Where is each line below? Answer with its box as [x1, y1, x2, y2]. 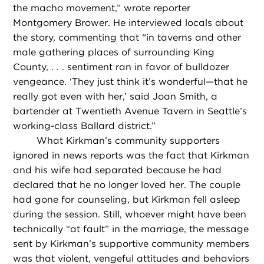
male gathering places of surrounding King [13, 47, 215, 58]
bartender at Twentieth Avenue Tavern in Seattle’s [13, 105, 247, 117]
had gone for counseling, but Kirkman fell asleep [13, 194, 241, 206]
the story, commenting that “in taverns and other [13, 32, 242, 44]
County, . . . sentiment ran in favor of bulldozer [13, 61, 230, 73]
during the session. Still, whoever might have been [13, 209, 247, 220]
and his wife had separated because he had [13, 164, 222, 176]
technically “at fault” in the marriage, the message [13, 223, 249, 235]
